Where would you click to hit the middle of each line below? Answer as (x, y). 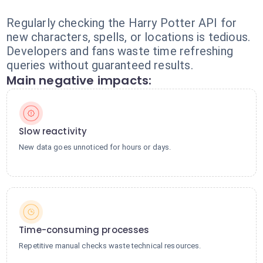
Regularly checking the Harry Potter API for (122, 23)
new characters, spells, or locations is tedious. (129, 37)
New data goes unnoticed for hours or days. (95, 147)
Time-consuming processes (84, 230)
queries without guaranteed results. (100, 65)
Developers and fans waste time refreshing (120, 51)
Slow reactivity (53, 131)
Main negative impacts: (79, 80)
